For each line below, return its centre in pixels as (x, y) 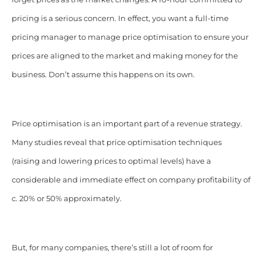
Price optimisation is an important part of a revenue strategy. (127, 123)
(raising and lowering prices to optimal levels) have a (111, 161)
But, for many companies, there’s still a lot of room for (112, 247)
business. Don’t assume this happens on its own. (103, 74)
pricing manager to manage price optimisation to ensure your (130, 37)
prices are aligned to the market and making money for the (125, 56)
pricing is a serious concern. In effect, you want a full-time (120, 18)
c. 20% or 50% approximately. (66, 198)
